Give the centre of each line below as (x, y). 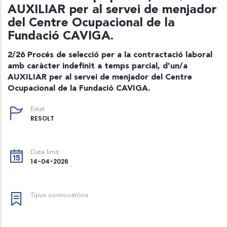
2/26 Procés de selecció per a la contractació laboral (110, 54)
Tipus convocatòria (59, 195)
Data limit (45, 152)
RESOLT (42, 118)
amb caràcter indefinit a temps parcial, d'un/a (98, 66)
